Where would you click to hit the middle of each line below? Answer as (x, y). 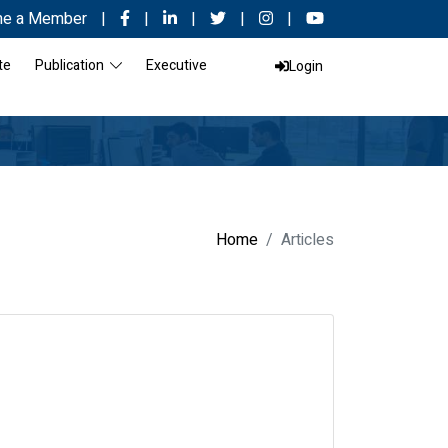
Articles (307, 240)
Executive (177, 65)
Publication (72, 65)
